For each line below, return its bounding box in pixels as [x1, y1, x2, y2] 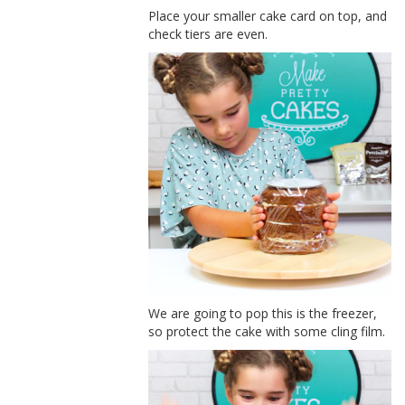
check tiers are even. [148, 25, 268, 43]
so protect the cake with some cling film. [148, 323, 386, 340]
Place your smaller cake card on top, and [148, 7, 388, 25]
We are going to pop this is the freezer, [148, 305, 378, 322]
